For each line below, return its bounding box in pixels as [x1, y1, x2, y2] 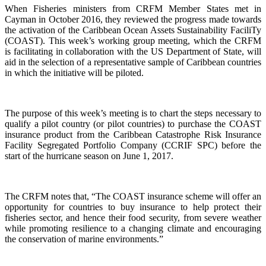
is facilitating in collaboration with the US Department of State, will [5, 46, 261, 56]
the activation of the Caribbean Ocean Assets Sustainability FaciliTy [5, 24, 261, 35]
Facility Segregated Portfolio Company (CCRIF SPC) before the [5, 140, 261, 150]
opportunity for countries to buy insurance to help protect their [5, 201, 261, 212]
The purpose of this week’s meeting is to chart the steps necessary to [5, 107, 261, 118]
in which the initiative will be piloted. [5, 67, 144, 78]
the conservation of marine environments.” [5, 233, 163, 244]
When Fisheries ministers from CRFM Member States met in [5, 3, 261, 14]
